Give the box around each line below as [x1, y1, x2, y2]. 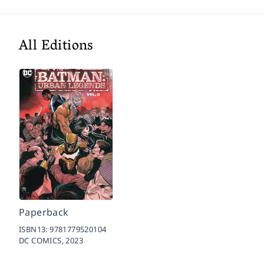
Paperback [19, 206, 69, 219]
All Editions [19, 34, 94, 61]
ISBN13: [19, 224, 50, 235]
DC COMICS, [19, 235, 66, 246]
